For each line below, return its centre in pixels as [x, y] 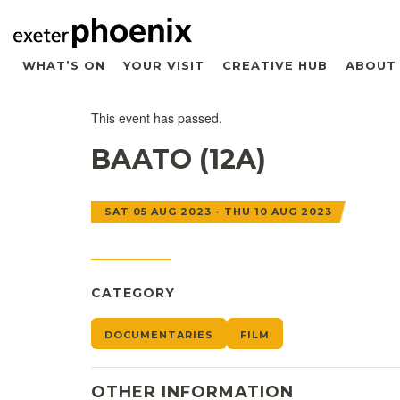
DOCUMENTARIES [159, 334]
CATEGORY [133, 292]
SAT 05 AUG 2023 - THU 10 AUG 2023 [218, 211]
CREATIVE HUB [275, 65]
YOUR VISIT [164, 65]
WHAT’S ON [64, 65]
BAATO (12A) [179, 159]
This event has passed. [157, 117]
